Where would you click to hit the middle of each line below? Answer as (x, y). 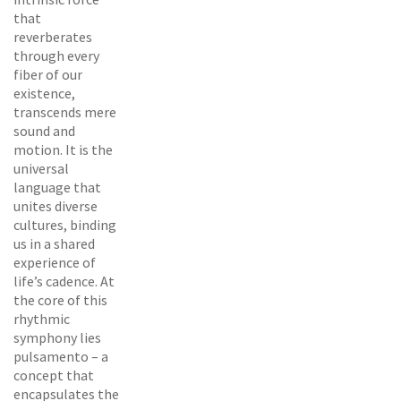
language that (57, 187)
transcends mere (65, 111)
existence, (44, 93)
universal (41, 168)
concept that (54, 375)
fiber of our (48, 74)
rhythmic (42, 318)
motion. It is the (63, 149)
